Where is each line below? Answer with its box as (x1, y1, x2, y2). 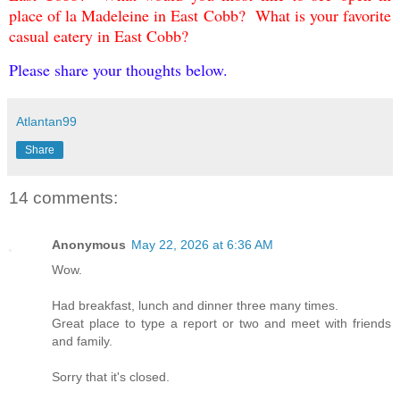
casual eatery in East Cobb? (9, 24, 199, 46)
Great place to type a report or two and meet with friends (52, 315, 391, 330)
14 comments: (9, 188, 118, 208)
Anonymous (52, 237, 126, 252)
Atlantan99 (16, 114, 77, 129)
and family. (52, 333, 112, 348)
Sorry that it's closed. (52, 369, 170, 384)
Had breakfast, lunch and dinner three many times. (52, 297, 338, 312)
